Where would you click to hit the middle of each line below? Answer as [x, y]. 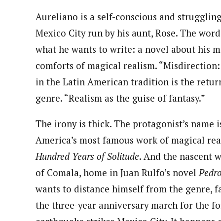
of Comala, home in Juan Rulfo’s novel [117, 172]
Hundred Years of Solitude [87, 156]
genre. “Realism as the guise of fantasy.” [120, 98]
